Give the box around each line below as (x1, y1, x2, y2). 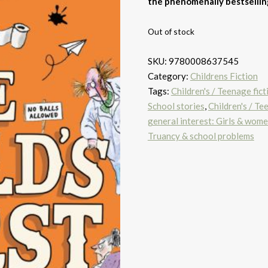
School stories (147, 100, 205, 111)
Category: (147, 71, 190, 81)
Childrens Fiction (190, 71, 258, 81)
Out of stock (147, 26, 194, 36)
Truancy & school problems (147, 130, 254, 141)
